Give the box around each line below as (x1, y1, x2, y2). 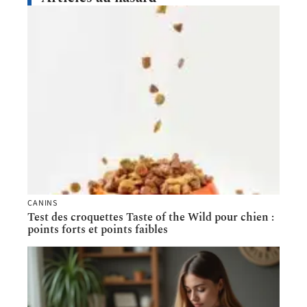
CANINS (27, 197, 58, 210)
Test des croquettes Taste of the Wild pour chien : (27, 209, 274, 226)
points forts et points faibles (27, 221, 168, 238)
